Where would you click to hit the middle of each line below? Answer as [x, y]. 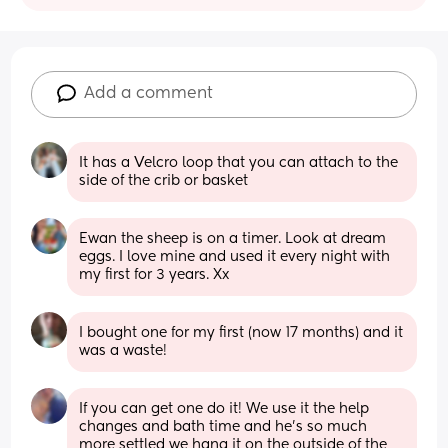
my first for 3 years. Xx [154, 274]
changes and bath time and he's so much [223, 426]
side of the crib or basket [164, 180]
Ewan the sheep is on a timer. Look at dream [233, 238]
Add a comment [149, 93]
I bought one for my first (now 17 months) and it [241, 332]
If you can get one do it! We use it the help [224, 408]
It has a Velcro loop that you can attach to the [239, 162]
